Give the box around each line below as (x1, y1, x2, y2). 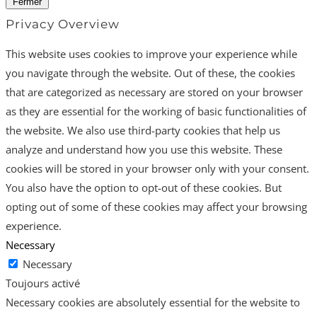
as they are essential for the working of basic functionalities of (6, 103, 306, 118)
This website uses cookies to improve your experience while (6, 46, 297, 61)
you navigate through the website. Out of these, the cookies (6, 65, 295, 80)
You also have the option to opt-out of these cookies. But (6, 180, 282, 195)
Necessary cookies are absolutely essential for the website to (6, 294, 300, 309)
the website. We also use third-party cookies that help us (6, 122, 280, 137)
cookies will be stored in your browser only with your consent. (6, 161, 309, 175)
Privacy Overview (6, 16, 120, 31)
